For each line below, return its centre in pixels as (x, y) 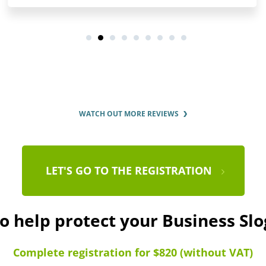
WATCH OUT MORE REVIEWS (129, 114)
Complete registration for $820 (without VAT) (133, 252)
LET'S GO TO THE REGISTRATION (129, 171)
